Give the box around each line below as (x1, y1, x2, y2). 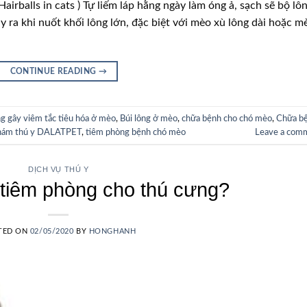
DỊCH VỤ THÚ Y (28, 165, 89, 174)
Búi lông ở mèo (120, 114, 177, 123)
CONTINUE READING (10, 67, 99, 76)
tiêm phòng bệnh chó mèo (86, 127, 186, 136)
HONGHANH (88, 227, 136, 235)
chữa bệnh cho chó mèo (182, 114, 272, 123)
